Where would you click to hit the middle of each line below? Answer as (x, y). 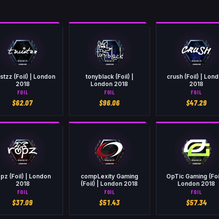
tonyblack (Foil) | (109, 77)
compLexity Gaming (109, 176)
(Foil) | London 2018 (109, 184)
